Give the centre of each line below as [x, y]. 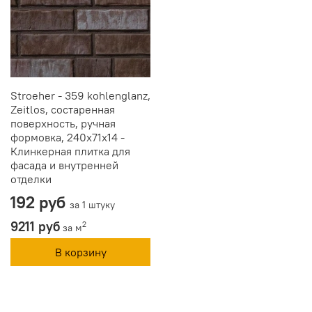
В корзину [80, 252]
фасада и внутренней [64, 165]
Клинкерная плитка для [70, 151]
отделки [31, 179]
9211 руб [35, 226]
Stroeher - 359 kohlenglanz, [80, 95]
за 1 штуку [92, 204]
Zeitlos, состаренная [63, 109]
